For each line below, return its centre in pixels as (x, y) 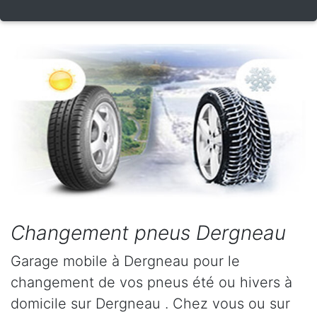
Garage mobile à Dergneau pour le (125, 261)
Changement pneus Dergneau (148, 233)
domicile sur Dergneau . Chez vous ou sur (150, 304)
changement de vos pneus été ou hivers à (151, 283)
